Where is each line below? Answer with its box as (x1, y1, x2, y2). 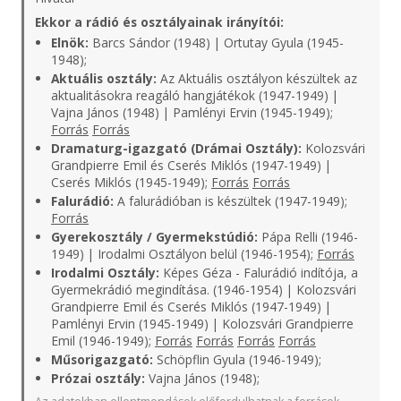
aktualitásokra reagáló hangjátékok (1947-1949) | (51, 87, 338, 104)
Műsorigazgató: (51, 351, 153, 368)
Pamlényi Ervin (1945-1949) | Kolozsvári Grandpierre (51, 315, 354, 332)
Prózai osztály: (51, 370, 145, 387)
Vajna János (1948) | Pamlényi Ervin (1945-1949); (51, 104, 333, 121)
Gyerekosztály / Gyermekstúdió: (51, 228, 258, 245)
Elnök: (51, 34, 89, 51)
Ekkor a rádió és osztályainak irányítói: (35, 13, 284, 30)
